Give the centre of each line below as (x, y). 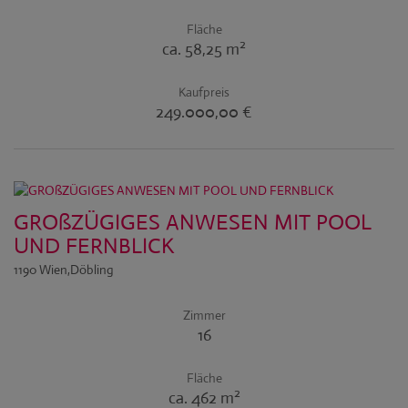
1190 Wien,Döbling (64, 270)
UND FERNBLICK (94, 246)
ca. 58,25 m (201, 49)
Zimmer (204, 315)
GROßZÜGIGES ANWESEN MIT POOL (193, 222)
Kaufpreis (204, 92)
